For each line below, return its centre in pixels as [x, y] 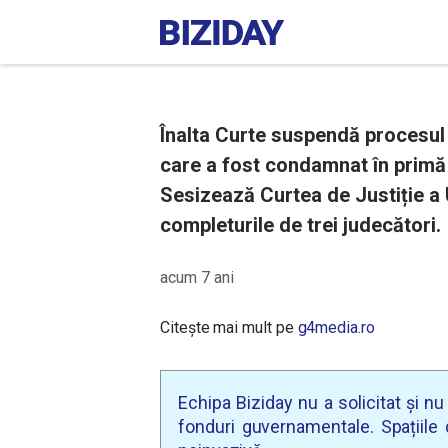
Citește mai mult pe [229, 327]
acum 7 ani [197, 277]
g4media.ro [336, 327]
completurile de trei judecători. [300, 225]
